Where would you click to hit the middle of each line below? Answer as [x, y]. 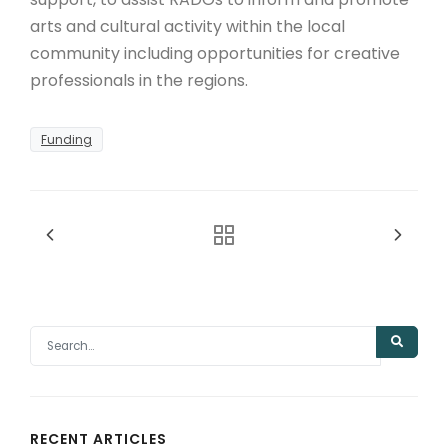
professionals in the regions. [139, 80]
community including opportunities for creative [215, 53]
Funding [66, 139]
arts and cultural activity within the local [187, 26]
